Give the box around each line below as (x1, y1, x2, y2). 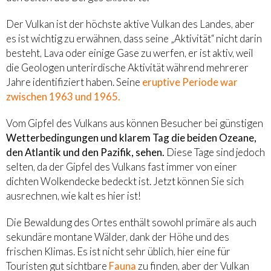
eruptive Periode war (142, 76, 238, 89)
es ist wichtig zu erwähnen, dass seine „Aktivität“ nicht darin (6, 32, 262, 45)
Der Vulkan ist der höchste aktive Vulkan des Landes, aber (6, 18, 255, 31)
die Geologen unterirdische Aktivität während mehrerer (6, 61, 249, 74)
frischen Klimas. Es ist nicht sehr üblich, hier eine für (6, 245, 230, 258)
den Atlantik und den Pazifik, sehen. (6, 146, 165, 159)
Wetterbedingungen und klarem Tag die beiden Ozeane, (6, 131, 256, 145)
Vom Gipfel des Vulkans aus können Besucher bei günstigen (6, 117, 263, 130)
